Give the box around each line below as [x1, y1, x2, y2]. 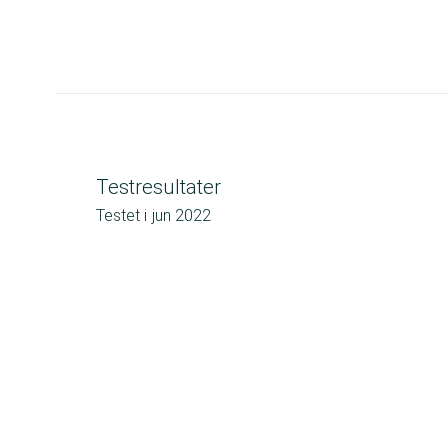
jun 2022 [152, 206, 211, 225]
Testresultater [96, 175, 221, 199]
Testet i [96, 206, 147, 225]
